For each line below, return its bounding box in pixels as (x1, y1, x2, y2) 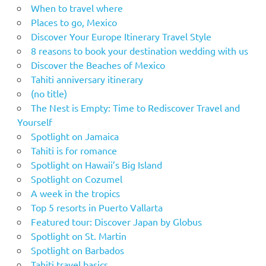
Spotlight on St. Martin (30, 229, 126, 242)
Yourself (17, 115, 52, 128)
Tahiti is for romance (30, 144, 117, 156)
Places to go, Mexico (30, 15, 117, 28)
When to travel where (30, 1, 123, 14)
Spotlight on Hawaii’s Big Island (30, 158, 162, 170)
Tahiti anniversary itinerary (30, 72, 143, 85)
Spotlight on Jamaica (30, 129, 119, 142)
